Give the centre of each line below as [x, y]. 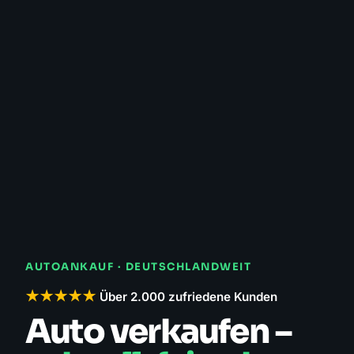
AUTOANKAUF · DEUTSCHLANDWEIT [138, 266]
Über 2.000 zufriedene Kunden [188, 296]
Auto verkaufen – [158, 331]
